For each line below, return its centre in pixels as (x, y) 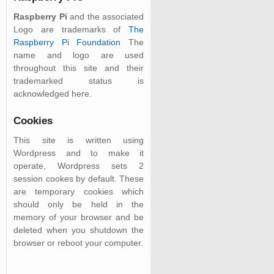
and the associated (105, 16)
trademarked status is (79, 80)
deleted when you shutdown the (79, 230)
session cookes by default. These (79, 178)
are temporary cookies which (79, 191)
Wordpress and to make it (79, 153)
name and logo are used (79, 55)
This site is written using (79, 140)
